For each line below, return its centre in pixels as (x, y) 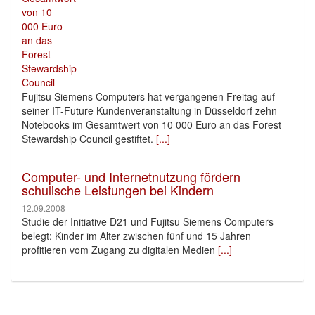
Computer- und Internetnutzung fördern (131, 176)
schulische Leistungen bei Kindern (118, 189)
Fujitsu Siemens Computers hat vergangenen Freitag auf (148, 96)
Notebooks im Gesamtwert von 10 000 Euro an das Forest (152, 124)
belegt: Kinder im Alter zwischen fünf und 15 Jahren (136, 235)
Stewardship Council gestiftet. (88, 138)
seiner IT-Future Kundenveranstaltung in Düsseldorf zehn (149, 110)
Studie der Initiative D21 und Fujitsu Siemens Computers (148, 221)
